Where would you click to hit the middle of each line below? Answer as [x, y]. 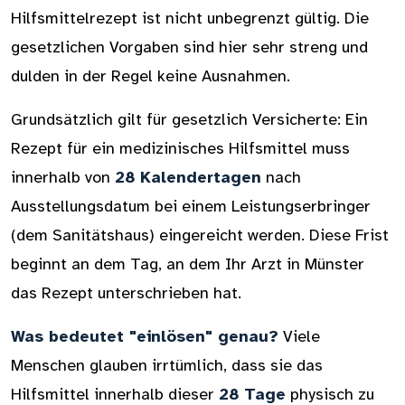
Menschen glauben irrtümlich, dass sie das [167, 365]
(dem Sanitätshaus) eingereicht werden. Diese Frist [200, 235]
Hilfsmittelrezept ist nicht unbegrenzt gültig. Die [190, 18]
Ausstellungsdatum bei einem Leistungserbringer [191, 206]
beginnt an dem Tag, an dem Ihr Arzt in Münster [188, 264]
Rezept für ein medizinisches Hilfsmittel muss [180, 148]
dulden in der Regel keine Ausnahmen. [151, 76]
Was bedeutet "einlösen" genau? [145, 336]
